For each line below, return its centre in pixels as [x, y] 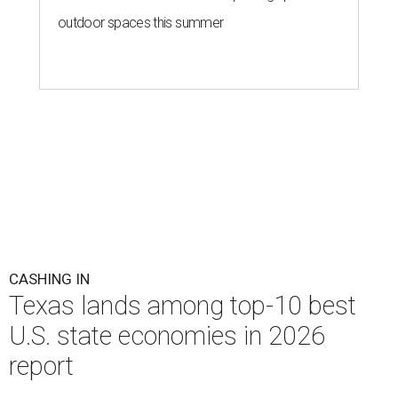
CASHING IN [49, 279]
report [41, 366]
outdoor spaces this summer [141, 23]
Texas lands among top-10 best [183, 306]
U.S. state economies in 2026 [167, 336]
